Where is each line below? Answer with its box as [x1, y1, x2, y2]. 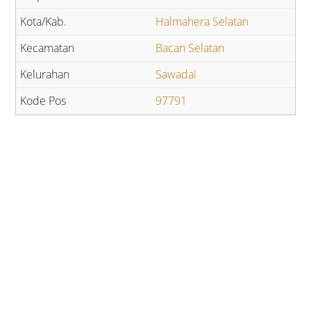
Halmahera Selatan [155, 14, 249, 30]
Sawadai [155, 67, 196, 83]
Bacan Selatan [155, 40, 224, 56]
